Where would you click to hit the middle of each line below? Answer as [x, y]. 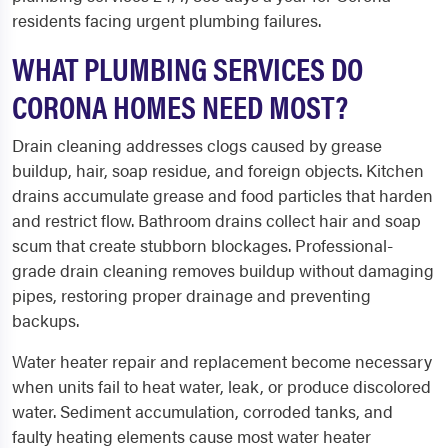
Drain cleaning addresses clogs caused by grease [197, 145]
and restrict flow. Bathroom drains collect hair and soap [216, 220]
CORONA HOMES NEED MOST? [180, 105]
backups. [45, 320]
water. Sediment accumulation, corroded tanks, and [202, 411]
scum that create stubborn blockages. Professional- [202, 245]
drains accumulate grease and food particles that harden [222, 195]
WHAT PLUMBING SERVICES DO [187, 67]
